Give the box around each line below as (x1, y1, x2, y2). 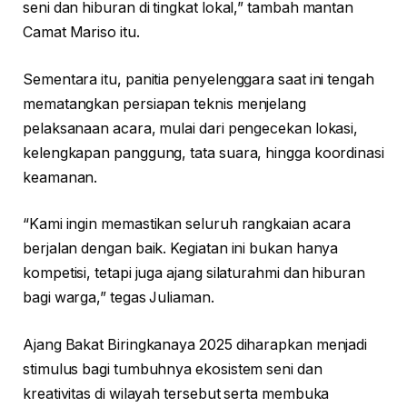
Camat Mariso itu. (23, 24, 140, 42)
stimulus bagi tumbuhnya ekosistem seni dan (23, 360, 323, 378)
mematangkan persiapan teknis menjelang (23, 94, 306, 113)
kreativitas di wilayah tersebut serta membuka (23, 384, 330, 402)
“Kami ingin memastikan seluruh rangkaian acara (23, 215, 352, 233)
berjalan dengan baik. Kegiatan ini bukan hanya (23, 240, 339, 258)
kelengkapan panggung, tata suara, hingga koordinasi (23, 144, 384, 162)
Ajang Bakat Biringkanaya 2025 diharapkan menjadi (23, 335, 368, 353)
